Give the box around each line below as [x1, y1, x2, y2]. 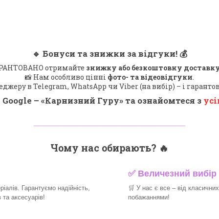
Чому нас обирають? [50, 141, 159, 154]
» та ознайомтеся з [119, 95, 203, 107]
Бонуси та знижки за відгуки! [40, 48, 179, 60]
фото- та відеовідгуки [108, 72, 193, 82]
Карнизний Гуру [45, 95, 119, 107]
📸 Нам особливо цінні [25, 72, 108, 82]
